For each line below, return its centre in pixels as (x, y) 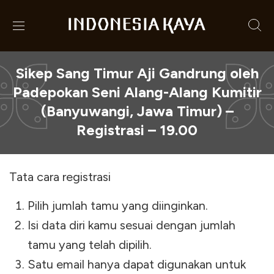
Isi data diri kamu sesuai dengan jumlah (131, 225)
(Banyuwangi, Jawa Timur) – (137, 111)
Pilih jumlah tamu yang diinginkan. (118, 206)
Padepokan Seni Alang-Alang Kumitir (137, 92)
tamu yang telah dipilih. (90, 245)
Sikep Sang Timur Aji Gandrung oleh (137, 73)
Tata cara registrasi (64, 177)
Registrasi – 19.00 (137, 130)
